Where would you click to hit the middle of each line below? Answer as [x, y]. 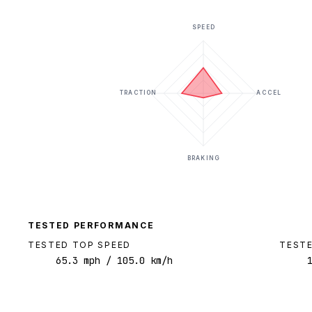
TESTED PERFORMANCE [91, 226]
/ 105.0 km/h [136, 261]
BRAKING [203, 158]
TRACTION [138, 93]
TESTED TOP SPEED [79, 245]
